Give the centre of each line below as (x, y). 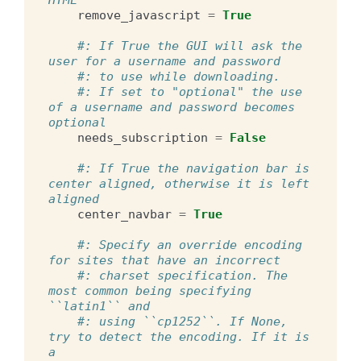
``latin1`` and (99, 306)
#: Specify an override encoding (190, 245)
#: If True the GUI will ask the (190, 46)
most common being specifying (150, 290)
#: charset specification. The (183, 275)
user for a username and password (164, 61)
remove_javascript (139, 15)
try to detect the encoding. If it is (179, 336)
